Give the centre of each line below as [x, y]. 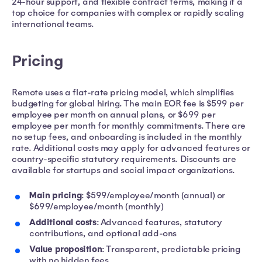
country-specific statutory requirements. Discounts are [124, 159]
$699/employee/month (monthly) [96, 207]
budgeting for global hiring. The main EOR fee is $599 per [128, 104]
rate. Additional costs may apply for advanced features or [131, 148]
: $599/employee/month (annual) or [154, 196]
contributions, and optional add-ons [103, 234]
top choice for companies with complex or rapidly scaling [128, 13]
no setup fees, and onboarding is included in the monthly [127, 137]
